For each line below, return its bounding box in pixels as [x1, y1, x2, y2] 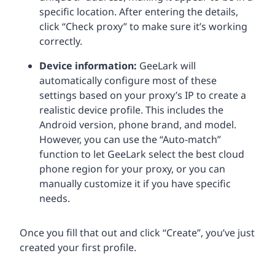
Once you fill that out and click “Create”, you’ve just [20, 225, 255, 239]
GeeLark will [137, 58, 196, 72]
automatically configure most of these [39, 73, 217, 87]
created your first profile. [20, 240, 136, 254]
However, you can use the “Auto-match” [39, 132, 221, 146]
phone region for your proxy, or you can [39, 161, 225, 176]
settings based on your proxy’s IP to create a [39, 88, 246, 102]
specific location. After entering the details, [39, 4, 238, 18]
